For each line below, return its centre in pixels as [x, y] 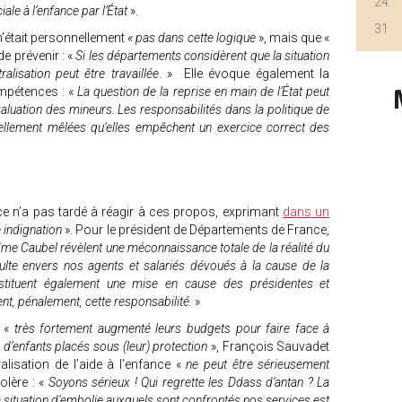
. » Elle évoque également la [244, 74]
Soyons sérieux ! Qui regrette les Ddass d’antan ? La [187, 382]
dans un [306, 212]
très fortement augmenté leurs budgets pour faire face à [169, 328]
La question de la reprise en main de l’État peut [204, 92]
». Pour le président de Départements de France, [197, 230]
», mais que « [294, 38]
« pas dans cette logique [193, 38]
